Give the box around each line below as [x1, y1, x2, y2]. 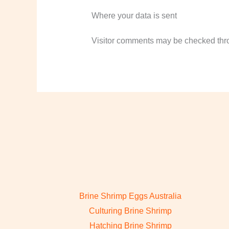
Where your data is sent [91, 11, 177, 20]
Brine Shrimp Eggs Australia [79, 191, 182, 200]
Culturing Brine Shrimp [89, 206, 172, 215]
